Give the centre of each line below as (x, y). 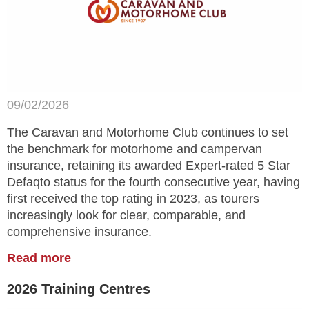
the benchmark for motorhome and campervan (134, 149)
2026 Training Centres (79, 289)
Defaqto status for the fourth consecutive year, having (153, 182)
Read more (39, 258)
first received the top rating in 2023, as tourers (133, 199)
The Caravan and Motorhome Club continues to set (148, 133)
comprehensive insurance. (79, 232)
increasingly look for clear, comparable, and (126, 216)
